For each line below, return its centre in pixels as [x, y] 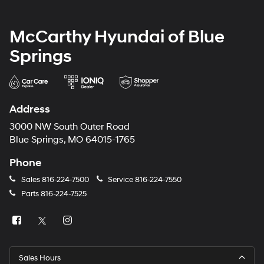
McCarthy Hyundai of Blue [117, 37]
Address [30, 109]
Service [121, 179]
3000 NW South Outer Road [70, 127]
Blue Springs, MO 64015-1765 [72, 140]
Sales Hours [40, 258]
